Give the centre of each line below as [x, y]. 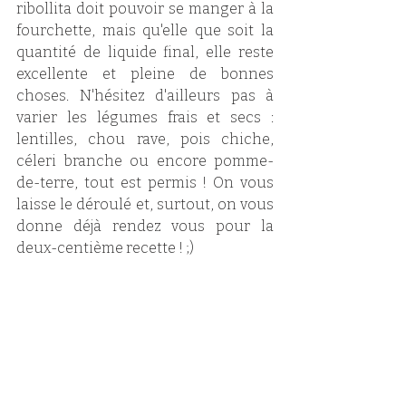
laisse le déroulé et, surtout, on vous [145, 205]
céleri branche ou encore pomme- [145, 161]
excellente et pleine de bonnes [145, 74]
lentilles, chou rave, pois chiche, [145, 140]
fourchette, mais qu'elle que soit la [145, 31]
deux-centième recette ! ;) [105, 248]
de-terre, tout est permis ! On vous [145, 183]
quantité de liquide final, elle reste [145, 53]
